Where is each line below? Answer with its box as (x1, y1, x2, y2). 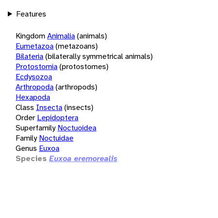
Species (16, 153, 47, 163)
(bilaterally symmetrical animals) (45, 51, 153, 61)
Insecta (36, 102, 62, 112)
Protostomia (16, 61, 57, 72)
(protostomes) (59, 61, 109, 72)
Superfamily (16, 122, 55, 133)
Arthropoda (16, 81, 54, 92)
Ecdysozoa (16, 71, 52, 82)
